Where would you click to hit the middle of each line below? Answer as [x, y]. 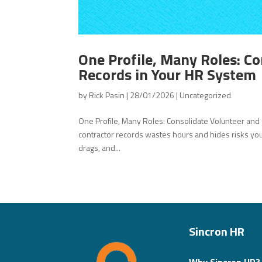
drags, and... [100, 148]
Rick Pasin [107, 95]
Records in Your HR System [168, 75]
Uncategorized [206, 95]
